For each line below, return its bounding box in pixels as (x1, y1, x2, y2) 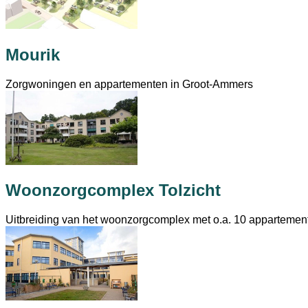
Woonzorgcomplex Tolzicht (5, 181, 221, 200)
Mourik (5, 45, 60, 64)
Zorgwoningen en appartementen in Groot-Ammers (5, 78, 253, 90)
